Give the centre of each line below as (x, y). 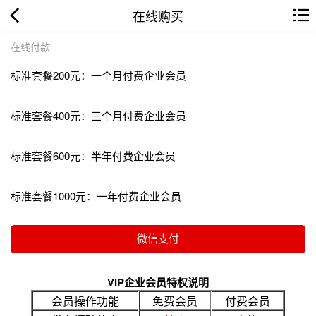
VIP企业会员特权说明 (158, 282)
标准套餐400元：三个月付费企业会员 (98, 115)
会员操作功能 (85, 300)
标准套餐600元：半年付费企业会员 (93, 155)
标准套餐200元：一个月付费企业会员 (98, 75)
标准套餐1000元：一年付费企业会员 (96, 195)
